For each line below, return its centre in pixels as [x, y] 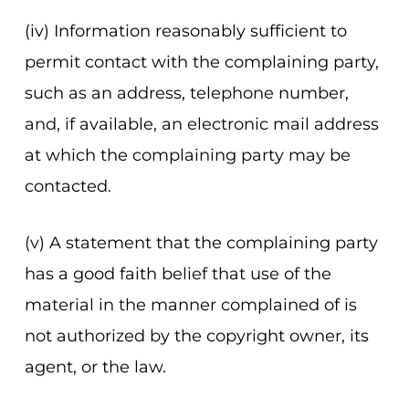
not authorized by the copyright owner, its [196, 336]
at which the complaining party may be [187, 155]
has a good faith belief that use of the [178, 274]
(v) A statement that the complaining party [201, 243]
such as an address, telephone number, [186, 93]
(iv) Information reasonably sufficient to [185, 31]
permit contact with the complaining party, [201, 62]
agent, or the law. [95, 367]
